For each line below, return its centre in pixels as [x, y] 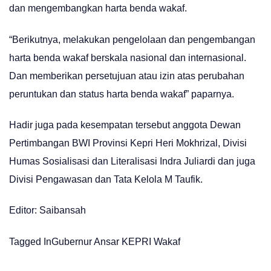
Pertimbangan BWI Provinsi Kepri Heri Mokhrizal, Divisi [128, 143]
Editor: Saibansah [47, 211]
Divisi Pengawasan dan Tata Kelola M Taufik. [106, 180]
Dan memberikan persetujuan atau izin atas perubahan [127, 76]
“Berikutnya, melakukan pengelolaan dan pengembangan [132, 39]
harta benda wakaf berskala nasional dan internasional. [128, 57]
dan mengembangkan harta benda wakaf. [98, 8]
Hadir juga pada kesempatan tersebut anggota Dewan [125, 125]
